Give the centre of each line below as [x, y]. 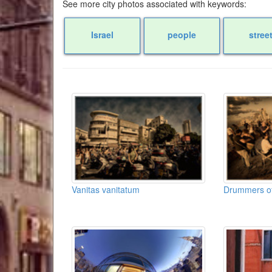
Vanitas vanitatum [106, 190]
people [182, 34]
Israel [102, 34]
